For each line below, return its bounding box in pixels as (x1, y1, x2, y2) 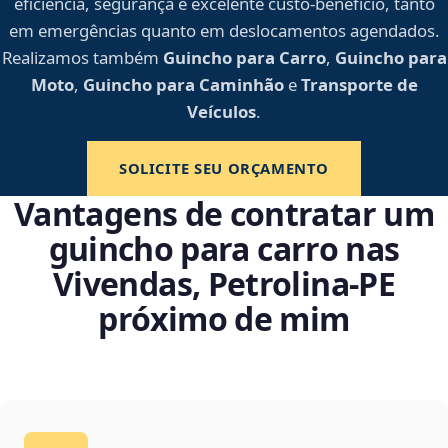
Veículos (187, 100, 256, 124)
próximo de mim (98, 297, 350, 341)
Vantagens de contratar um (14, 192, 434, 236)
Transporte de (300, 73, 418, 97)
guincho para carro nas (48, 227, 400, 271)
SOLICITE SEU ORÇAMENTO (118, 158, 329, 179)
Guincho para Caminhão (82, 73, 284, 97)
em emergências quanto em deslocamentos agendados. (8, 19, 440, 43)
